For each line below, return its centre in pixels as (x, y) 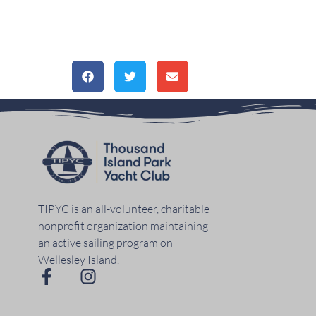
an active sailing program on (105, 243)
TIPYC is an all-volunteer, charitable (123, 209)
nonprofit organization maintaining (123, 226)
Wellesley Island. (78, 260)
